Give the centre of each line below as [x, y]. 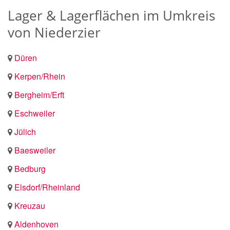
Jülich [25, 132]
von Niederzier [54, 32]
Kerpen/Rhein [40, 76]
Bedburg [30, 169]
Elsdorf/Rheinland [47, 187]
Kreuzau [30, 206]
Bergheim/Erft [39, 95]
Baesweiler [35, 150]
